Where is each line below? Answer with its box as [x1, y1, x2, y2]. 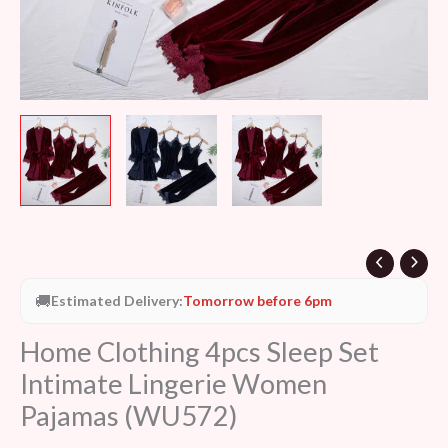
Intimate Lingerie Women [20, 366, 327, 400]
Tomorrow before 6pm [183, 292, 332, 310]
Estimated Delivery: [51, 292, 183, 310]
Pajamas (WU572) [20, 398, 238, 432]
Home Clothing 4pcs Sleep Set [20, 334, 379, 368]
